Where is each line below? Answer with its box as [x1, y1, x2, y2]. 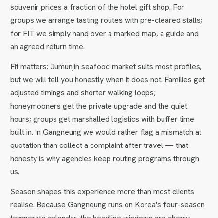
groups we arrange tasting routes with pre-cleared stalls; [10, 15, 203, 25]
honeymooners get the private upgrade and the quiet [10, 100, 188, 111]
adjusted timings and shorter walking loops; [10, 87, 156, 98]
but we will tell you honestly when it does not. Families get [10, 74, 205, 85]
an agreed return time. [10, 41, 85, 52]
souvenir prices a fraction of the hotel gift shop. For [10, 1, 185, 12]
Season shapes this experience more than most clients [10, 186, 195, 197]
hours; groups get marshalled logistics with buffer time [10, 113, 195, 124]
